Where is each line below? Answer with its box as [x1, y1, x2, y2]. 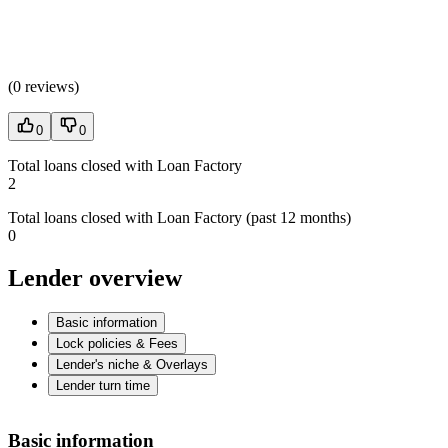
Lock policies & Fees [56, 335, 178, 351]
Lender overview [8, 264, 182, 291]
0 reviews [13, 77, 74, 95]
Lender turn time [56, 377, 150, 393]
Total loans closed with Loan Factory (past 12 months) [8, 208, 351, 226]
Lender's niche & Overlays [56, 356, 208, 372]
